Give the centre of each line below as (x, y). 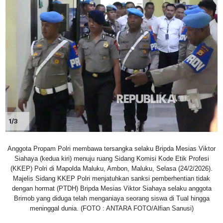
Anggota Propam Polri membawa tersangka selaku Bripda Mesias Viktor (111, 148)
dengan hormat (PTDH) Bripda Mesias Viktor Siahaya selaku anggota (111, 188)
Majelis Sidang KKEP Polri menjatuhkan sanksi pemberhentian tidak (111, 178)
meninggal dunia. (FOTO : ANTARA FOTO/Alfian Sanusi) (111, 208)
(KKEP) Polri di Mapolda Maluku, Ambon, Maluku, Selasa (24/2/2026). (111, 168)
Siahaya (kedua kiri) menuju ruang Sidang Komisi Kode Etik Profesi (111, 158)
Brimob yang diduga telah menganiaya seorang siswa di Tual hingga (111, 198)
